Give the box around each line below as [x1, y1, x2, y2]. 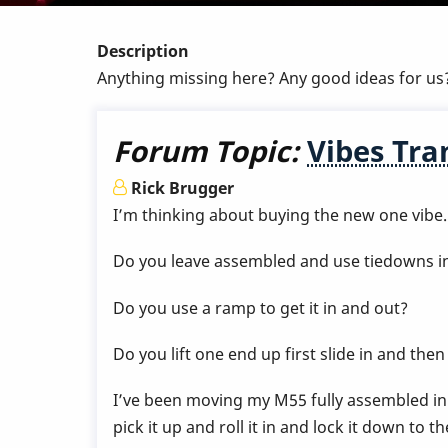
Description [97, 40, 189, 62]
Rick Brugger [131, 177, 234, 200]
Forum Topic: [113, 131, 299, 171]
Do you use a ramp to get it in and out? [113, 296, 408, 319]
